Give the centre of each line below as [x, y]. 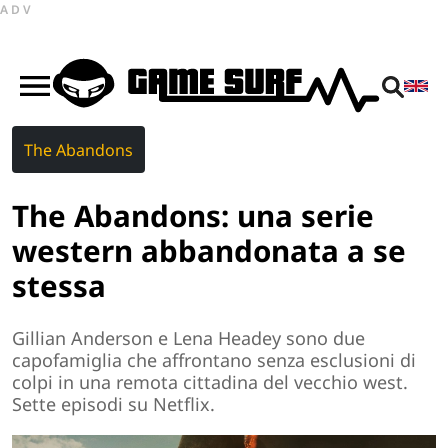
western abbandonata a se [209, 250]
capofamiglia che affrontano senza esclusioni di [214, 360]
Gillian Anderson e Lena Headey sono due [188, 338]
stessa [59, 285]
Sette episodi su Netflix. [113, 404]
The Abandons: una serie [193, 215]
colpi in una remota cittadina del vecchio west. [210, 382]
